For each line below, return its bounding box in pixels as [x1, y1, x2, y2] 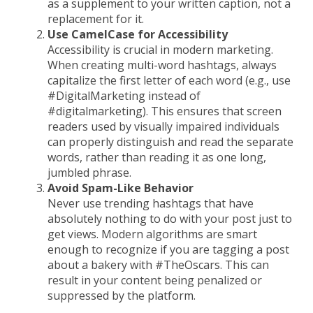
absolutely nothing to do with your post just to [48, 211, 292, 227]
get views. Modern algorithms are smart [48, 226, 257, 242]
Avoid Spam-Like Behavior [48, 180, 194, 196]
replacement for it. [48, 11, 144, 27]
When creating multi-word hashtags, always [48, 57, 277, 73]
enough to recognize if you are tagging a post [48, 242, 289, 258]
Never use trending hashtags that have [48, 196, 254, 212]
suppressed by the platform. [48, 288, 196, 304]
